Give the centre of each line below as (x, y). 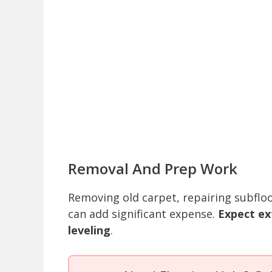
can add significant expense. (143, 214)
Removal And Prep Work (153, 169)
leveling (89, 230)
